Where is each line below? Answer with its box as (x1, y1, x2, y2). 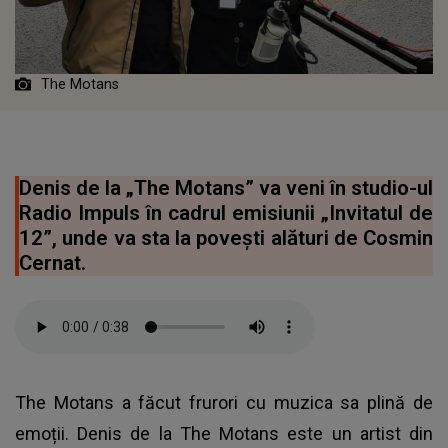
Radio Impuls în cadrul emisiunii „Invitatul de (19, 201, 433, 226)
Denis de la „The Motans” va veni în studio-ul (19, 176, 433, 201)
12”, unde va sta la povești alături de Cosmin (19, 226, 433, 251)
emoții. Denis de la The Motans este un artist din (15, 423, 433, 445)
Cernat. (19, 251, 86, 276)
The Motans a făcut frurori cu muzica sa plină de (15, 392, 433, 414)
